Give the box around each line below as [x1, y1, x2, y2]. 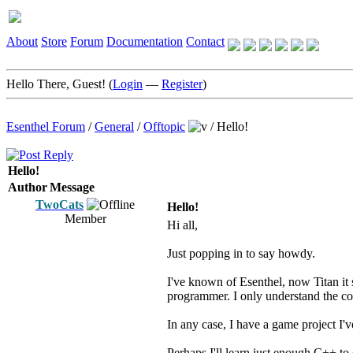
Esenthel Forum [6, 120, 85, 133]
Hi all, [167, 218, 198, 232]
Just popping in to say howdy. [167, 247, 315, 260]
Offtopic [143, 120, 185, 133]
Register [162, 77, 203, 91]
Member [64, 212, 106, 225]
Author [8, 180, 47, 194]
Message [50, 180, 95, 194]
